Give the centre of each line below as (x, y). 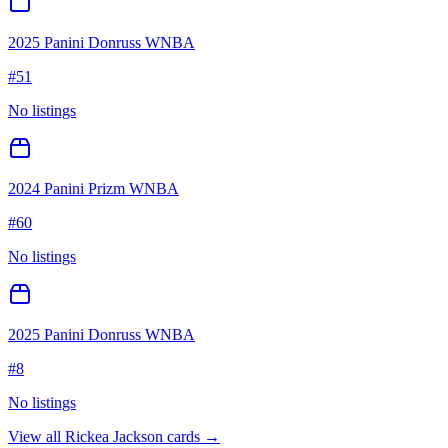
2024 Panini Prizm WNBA (93, 189)
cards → (191, 437)
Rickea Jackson (114, 437)
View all (36, 437)
